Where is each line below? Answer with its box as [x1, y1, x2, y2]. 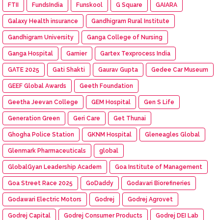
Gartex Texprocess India [100, 50, 170, 57]
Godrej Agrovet [128, 195, 173, 203]
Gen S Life [144, 98, 174, 106]
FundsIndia [32, 1, 63, 8]
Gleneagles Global [145, 131, 200, 138]
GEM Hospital [91, 98, 131, 106]
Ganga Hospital [8, 50, 53, 57]
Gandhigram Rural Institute [91, 17, 169, 25]
